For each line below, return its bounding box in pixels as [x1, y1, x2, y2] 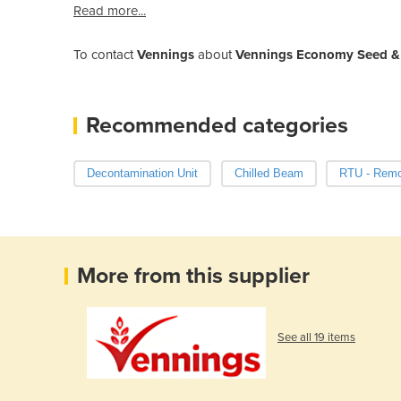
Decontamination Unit [87, 166, 198, 180]
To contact [73, 46, 137, 63]
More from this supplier [77, 261, 310, 289]
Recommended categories [86, 111, 348, 139]
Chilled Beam [234, 166, 303, 180]
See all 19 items [277, 330, 355, 345]
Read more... [73, 2, 146, 19]
